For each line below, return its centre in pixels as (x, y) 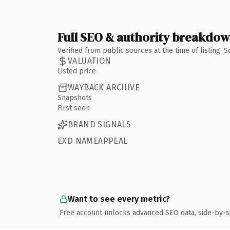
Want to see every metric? (119, 199)
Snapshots (75, 98)
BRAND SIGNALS (100, 124)
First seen (74, 108)
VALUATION (90, 61)
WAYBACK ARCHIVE (104, 88)
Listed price (77, 71)
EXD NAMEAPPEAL (93, 141)
